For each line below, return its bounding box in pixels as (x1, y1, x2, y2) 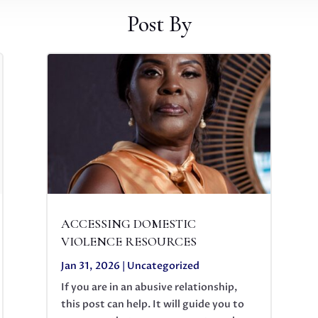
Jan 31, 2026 (60, 258, 120, 273)
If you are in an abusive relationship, (60, 280, 238, 294)
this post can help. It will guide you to (60, 297, 244, 311)
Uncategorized (126, 258, 199, 273)
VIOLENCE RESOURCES (60, 233, 197, 249)
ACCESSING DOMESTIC (60, 215, 196, 231)
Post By (126, 9, 192, 38)
